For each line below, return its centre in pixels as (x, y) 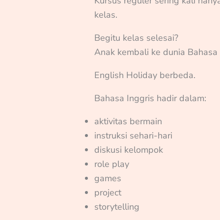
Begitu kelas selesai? (137, 38)
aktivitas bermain (128, 121)
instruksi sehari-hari (134, 135)
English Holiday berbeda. (145, 75)
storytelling (117, 206)
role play (112, 164)
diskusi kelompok (129, 150)
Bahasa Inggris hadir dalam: (151, 98)
